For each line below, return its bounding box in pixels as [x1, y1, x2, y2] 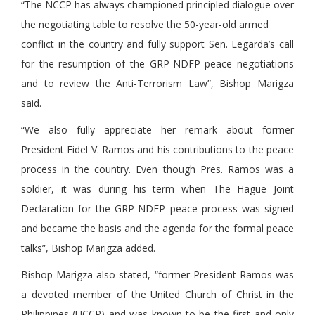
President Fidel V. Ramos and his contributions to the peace [21, 143, 294, 157]
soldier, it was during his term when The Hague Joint [21, 182, 294, 196]
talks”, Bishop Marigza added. [21, 241, 155, 255]
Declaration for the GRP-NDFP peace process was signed [21, 202, 294, 216]
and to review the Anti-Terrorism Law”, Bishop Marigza [21, 77, 294, 91]
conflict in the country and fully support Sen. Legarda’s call [21, 37, 294, 51]
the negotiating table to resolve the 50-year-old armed [21, 18, 269, 32]
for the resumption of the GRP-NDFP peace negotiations [21, 57, 294, 71]
